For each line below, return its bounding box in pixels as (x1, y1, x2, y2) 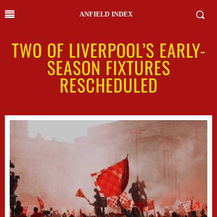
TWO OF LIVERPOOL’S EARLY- (11, 37, 206, 62)
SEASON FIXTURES (46, 54, 170, 80)
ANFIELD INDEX (79, 11, 133, 18)
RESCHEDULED (59, 72, 158, 97)
